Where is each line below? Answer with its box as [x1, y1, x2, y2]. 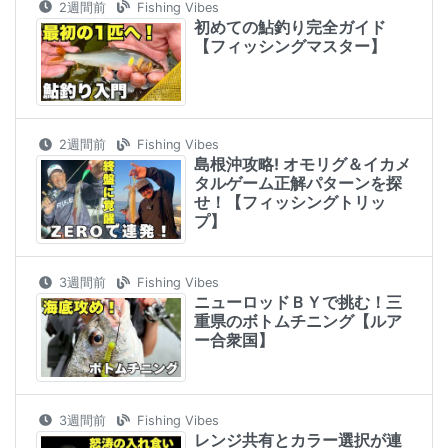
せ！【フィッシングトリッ [194, 192, 386, 213]
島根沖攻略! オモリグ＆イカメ [194, 154, 411, 175]
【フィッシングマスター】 [194, 35, 386, 56]
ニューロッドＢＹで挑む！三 [194, 292, 402, 313]
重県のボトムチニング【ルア [194, 311, 402, 332]
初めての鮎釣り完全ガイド [194, 16, 386, 37]
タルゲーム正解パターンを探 [194, 173, 402, 194]
